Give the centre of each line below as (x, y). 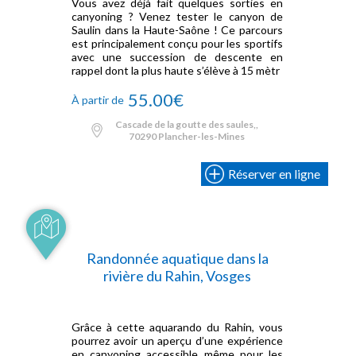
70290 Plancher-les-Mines (186, 136)
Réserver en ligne (274, 174)
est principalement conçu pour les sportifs (177, 43)
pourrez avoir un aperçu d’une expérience (177, 341)
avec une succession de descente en (177, 57)
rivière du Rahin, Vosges (177, 276)
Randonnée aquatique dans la (177, 258)
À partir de (98, 99)
